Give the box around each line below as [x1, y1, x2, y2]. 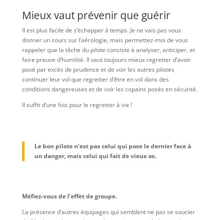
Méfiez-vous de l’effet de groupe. [22, 192, 117, 200]
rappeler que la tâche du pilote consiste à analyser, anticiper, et [22, 46, 195, 54]
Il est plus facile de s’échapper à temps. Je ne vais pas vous [22, 26, 181, 34]
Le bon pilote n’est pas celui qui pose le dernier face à [34, 142, 191, 150]
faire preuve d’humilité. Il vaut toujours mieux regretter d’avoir [22, 55, 191, 64]
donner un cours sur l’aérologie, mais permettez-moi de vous [22, 36, 188, 44]
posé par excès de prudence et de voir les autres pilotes [22, 65, 174, 74]
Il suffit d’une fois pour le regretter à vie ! [22, 101, 132, 109]
